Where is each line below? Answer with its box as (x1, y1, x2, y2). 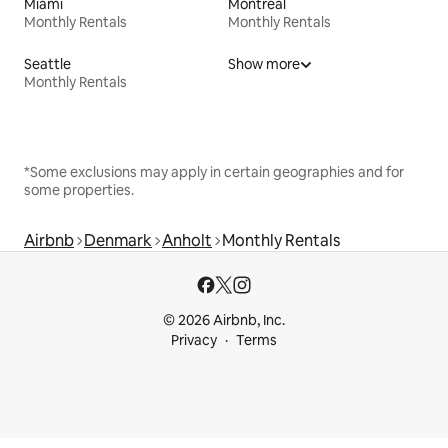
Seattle (24, 54, 71, 73)
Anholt (162, 229, 212, 251)
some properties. (24, 180, 134, 199)
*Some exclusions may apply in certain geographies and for (24, 162, 404, 181)
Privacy (171, 331, 217, 349)
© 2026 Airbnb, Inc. (163, 311, 285, 329)
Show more (228, 54, 300, 73)
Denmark (84, 229, 152, 251)
